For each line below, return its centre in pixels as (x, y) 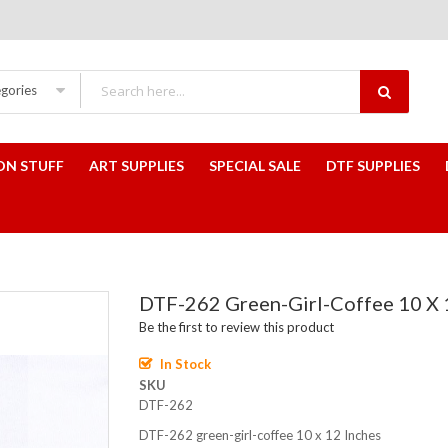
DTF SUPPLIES (373, 165)
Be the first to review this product (236, 327)
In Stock (185, 364)
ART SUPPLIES (136, 165)
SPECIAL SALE (255, 165)
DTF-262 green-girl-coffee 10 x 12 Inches (260, 435)
